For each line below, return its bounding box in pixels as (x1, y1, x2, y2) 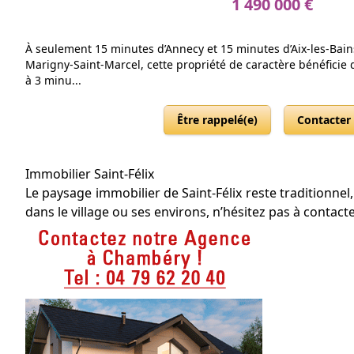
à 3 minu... (25, 73, 81, 88)
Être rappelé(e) (177, 112, 258, 127)
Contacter (297, 112, 351, 127)
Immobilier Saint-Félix (25, 165, 154, 183)
